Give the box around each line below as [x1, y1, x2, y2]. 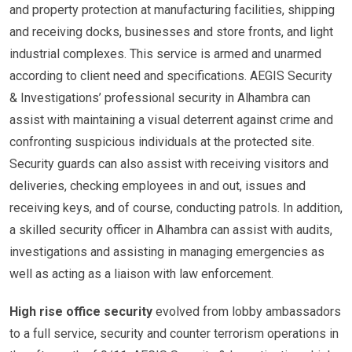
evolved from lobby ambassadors [152, 304, 341, 319]
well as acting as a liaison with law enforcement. [9, 266, 273, 281]
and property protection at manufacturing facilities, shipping [9, 2, 335, 17]
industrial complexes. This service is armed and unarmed [9, 46, 321, 61]
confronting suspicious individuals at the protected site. [9, 134, 314, 149]
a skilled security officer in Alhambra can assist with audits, [9, 222, 332, 237]
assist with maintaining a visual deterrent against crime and [9, 112, 333, 127]
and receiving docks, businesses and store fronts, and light [9, 24, 333, 39]
